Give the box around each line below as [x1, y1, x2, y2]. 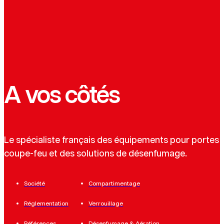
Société [24, 180, 45, 187]
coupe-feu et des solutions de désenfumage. [4, 149, 187, 158]
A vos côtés [4, 83, 119, 108]
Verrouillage [88, 200, 123, 207]
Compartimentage [88, 180, 140, 187]
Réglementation [24, 200, 68, 207]
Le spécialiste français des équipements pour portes [4, 135, 219, 145]
